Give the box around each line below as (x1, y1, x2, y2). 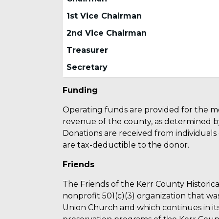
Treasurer (66, 45, 109, 55)
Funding (63, 86, 98, 95)
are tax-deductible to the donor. (63, 140, 191, 150)
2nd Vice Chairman (66, 28, 147, 38)
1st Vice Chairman (66, 11, 142, 21)
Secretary (66, 63, 108, 72)
